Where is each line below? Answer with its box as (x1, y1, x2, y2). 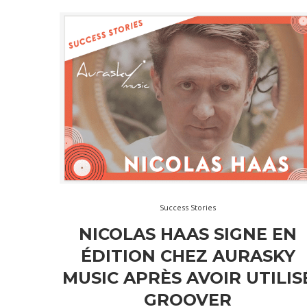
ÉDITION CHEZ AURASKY (80, 245, 295, 266)
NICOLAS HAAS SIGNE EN (79, 223, 297, 244)
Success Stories (160, 201, 217, 212)
